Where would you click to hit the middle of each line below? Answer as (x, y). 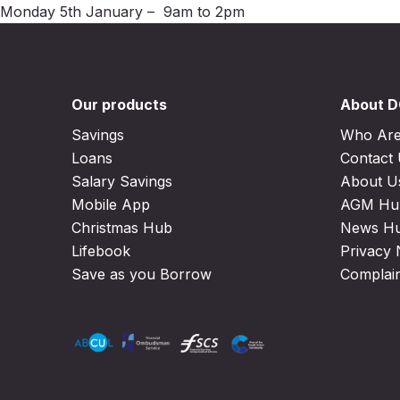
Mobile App (111, 204)
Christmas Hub (122, 228)
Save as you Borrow (142, 274)
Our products (119, 104)
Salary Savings (122, 181)
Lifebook (101, 251)
